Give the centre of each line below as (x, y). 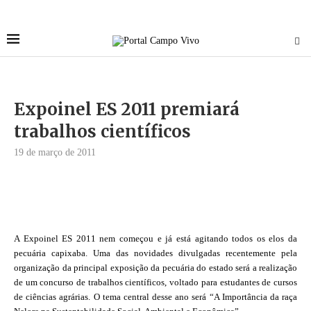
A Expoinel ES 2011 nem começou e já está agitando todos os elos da (155, 239)
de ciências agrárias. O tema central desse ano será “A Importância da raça (155, 297)
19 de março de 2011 (55, 152)
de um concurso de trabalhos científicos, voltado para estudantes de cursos (155, 283)
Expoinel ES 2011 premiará (127, 109)
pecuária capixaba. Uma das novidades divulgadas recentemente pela (155, 253)
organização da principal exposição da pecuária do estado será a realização (155, 268)
